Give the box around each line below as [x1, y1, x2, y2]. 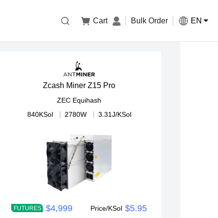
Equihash [73, 96, 102, 105]
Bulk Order [131, 16, 168, 25]
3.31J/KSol [98, 110, 131, 119]
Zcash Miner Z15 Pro [43, 81, 116, 90]
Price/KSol [91, 204, 123, 213]
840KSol [27, 110, 53, 119]
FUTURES [14, 205, 42, 212]
